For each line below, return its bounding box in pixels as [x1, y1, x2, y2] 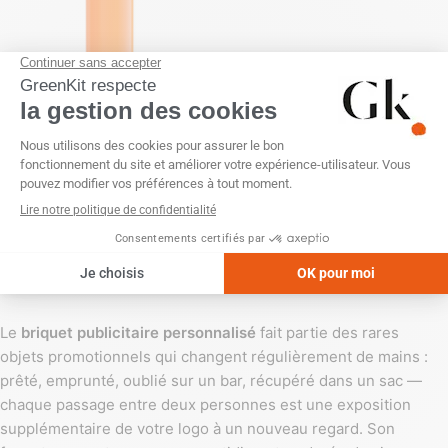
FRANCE [18, 83, 66, 98]
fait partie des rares [256, 323, 399, 343]
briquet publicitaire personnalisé [21, 323, 256, 343]
